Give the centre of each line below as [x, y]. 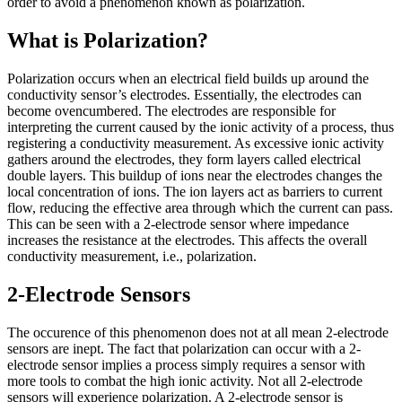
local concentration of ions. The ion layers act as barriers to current [195, 191]
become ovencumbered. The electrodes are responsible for [171, 110]
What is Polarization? [108, 40]
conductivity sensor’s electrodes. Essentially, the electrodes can [184, 94]
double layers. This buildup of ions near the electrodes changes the [195, 175]
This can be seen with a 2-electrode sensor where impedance [178, 223]
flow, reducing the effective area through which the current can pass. [200, 207]
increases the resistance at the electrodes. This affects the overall [187, 240]
